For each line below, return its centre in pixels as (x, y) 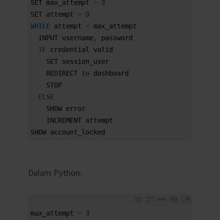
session (75, 61)
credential (71, 49)
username (77, 38)
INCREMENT (66, 120)
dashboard (111, 73)
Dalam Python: (55, 172)
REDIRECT (64, 73)
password (117, 38)
